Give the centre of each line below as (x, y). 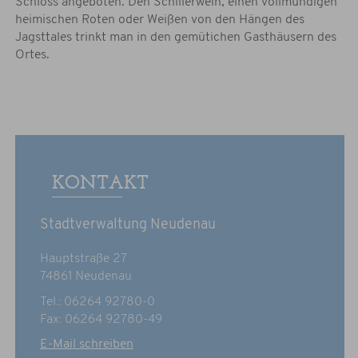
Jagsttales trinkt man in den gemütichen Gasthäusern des (175, 38)
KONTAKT (100, 183)
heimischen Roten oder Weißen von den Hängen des (159, 20)
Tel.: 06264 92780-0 (97, 302)
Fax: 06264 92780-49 (101, 320)
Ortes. (32, 56)
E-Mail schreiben (86, 345)
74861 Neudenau (86, 277)
